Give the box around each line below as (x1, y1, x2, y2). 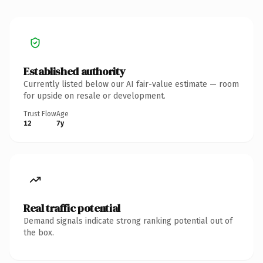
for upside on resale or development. (23, 90, 166, 101)
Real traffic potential (23, 200, 120, 215)
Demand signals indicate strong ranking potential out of (23, 215, 232, 226)
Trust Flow (23, 109, 56, 118)
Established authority (23, 63, 126, 79)
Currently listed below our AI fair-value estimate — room (23, 79, 239, 89)
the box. (23, 227, 54, 238)
